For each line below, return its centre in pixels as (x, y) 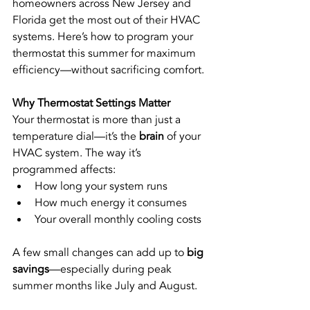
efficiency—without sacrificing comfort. (108, 70)
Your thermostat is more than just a (98, 119)
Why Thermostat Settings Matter (91, 103)
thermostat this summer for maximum (106, 53)
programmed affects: (64, 169)
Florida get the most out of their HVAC (108, 20)
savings (31, 269)
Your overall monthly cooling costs (118, 219)
